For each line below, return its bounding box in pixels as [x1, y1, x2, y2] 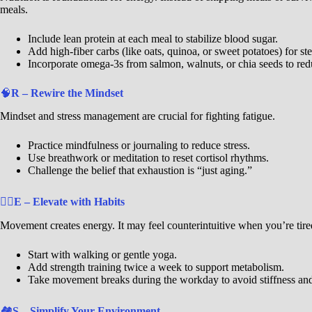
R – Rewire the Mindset [11, 87, 123, 100]
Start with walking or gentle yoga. [28, 248, 177, 260]
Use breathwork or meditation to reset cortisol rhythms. [28, 151, 269, 164]
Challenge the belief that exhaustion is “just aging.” [28, 164, 252, 176]
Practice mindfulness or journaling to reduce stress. [28, 139, 250, 151]
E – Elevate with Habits [14, 195, 125, 208]
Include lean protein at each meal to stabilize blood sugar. [28, 33, 278, 45]
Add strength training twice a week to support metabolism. [28, 260, 284, 273]
